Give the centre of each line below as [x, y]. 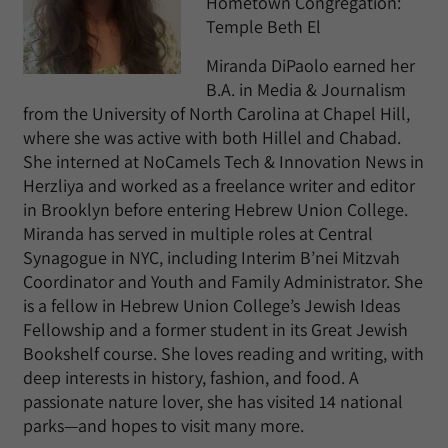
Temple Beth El [263, 26]
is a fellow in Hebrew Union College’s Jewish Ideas [211, 305]
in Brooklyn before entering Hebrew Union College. [215, 209]
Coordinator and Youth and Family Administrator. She [223, 281]
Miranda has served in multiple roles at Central [198, 233]
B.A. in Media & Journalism [306, 89]
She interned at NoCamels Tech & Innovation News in [223, 161]
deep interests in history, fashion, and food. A [191, 377]
